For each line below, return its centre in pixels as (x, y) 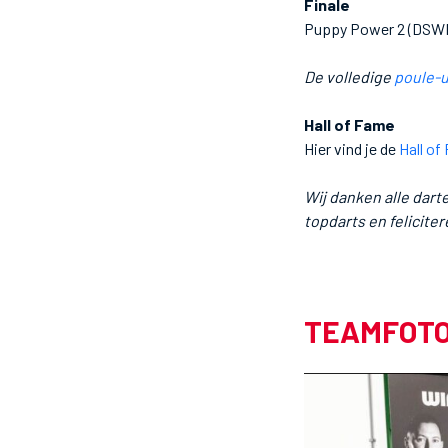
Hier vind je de (351, 148)
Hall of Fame (349, 124)
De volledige (349, 76)
